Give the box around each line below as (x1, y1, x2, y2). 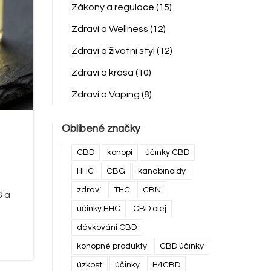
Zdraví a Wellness (71, 24, 150, 34)
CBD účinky (159, 242, 204, 250)
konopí (106, 148, 132, 157)
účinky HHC (76, 204, 120, 213)
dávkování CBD (76, 223, 137, 232)
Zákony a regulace (71, 2, 156, 12)
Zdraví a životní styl (71, 46, 157, 56)
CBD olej (132, 204, 166, 213)
